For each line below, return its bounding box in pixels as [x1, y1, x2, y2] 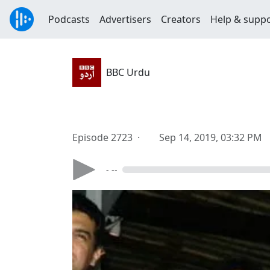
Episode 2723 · [72, 131, 145, 144]
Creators [161, 13, 201, 26]
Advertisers [99, 13, 151, 26]
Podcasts [48, 13, 90, 26]
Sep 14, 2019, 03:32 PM [159, 131, 262, 144]
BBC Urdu [106, 66, 150, 79]
